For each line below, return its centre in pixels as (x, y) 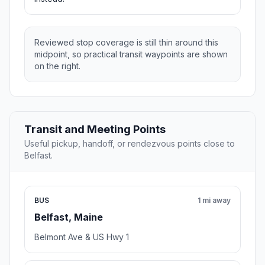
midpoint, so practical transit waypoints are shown (131, 54)
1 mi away (214, 201)
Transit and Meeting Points (95, 130)
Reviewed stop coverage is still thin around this (126, 43)
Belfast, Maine (69, 217)
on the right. (57, 66)
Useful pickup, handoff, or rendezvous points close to (130, 144)
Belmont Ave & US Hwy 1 (82, 237)
